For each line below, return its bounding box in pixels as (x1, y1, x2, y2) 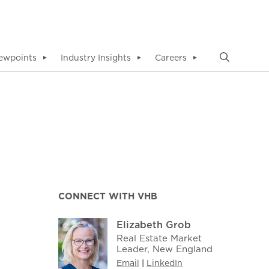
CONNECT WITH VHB (58, 190, 157, 202)
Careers (155, 52, 187, 64)
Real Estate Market (116, 232, 202, 244)
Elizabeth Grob (116, 218, 191, 231)
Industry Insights (61, 52, 131, 64)
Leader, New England (116, 243, 213, 255)
